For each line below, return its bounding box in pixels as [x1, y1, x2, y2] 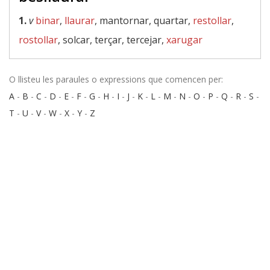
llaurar [64, 14, 95, 27]
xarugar [166, 33, 202, 46]
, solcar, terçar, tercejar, [58, 33, 166, 46]
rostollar [19, 33, 58, 46]
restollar [193, 14, 231, 27]
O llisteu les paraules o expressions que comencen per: [9, 74, 223, 85]
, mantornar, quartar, [95, 14, 193, 27]
